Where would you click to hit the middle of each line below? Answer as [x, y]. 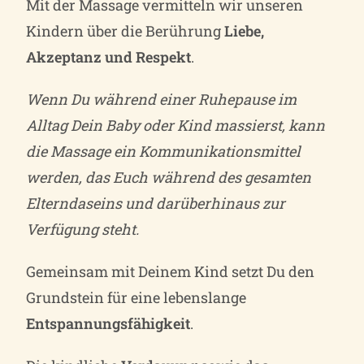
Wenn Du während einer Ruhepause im [162, 99]
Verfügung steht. [83, 229]
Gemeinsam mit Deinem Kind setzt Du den [171, 271]
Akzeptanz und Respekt [109, 56]
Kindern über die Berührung [126, 30]
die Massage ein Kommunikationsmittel [164, 151]
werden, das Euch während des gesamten [169, 177]
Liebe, [245, 30]
